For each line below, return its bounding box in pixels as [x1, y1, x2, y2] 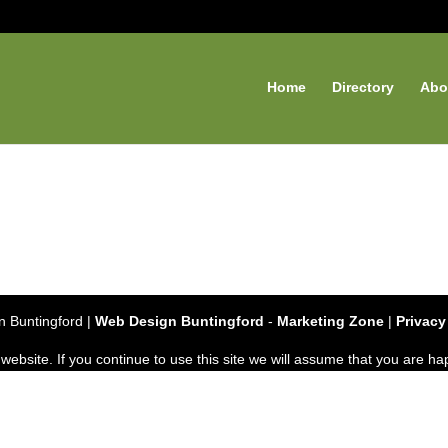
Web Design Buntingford [95, 313, 265, 330]
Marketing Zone [277, 313, 385, 330]
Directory [332, 79, 394, 95]
